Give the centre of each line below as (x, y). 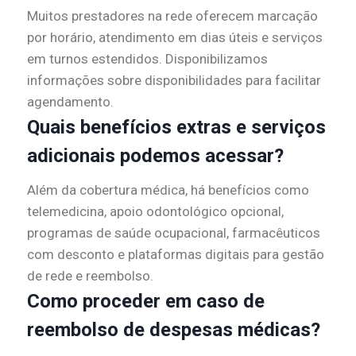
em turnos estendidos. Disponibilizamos (147, 59)
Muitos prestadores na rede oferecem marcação (172, 16)
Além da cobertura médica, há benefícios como (168, 190)
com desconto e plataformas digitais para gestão (176, 255)
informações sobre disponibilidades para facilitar (174, 81)
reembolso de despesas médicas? (174, 330)
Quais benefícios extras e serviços (176, 128)
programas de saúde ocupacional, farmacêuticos (174, 233)
